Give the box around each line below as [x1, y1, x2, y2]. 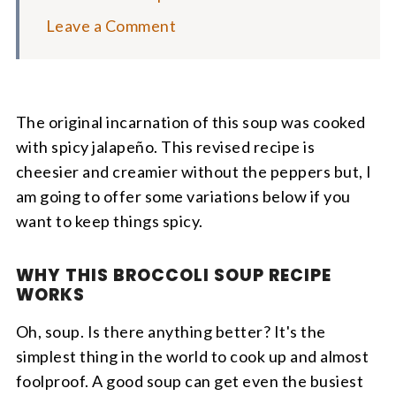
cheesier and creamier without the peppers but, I [15, 162, 372, 181]
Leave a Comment [45, 16, 177, 35]
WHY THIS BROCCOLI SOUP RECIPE [15, 263, 331, 287]
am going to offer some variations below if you [15, 187, 351, 206]
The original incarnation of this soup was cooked [15, 112, 366, 132]
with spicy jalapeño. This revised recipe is [15, 137, 316, 156]
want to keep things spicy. [15, 211, 203, 231]
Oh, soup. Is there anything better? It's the [15, 322, 326, 341]
